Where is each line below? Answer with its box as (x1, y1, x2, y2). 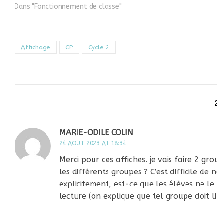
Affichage (21, 44, 50, 51)
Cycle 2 (88, 44, 109, 51)
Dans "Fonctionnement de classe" (15, 2, 122, 11)
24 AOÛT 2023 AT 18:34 (59, 140, 126, 147)
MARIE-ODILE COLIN (59, 128, 133, 138)
